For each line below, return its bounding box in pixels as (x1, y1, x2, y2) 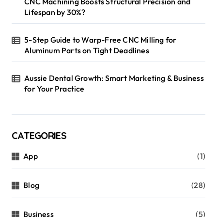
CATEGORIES (12, 129, 66, 141)
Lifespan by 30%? (24, 7, 86, 17)
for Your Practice (24, 83, 85, 93)
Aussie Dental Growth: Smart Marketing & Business (24, 73, 204, 83)
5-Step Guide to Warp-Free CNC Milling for (24, 34, 177, 45)
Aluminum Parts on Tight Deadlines (24, 45, 149, 55)
